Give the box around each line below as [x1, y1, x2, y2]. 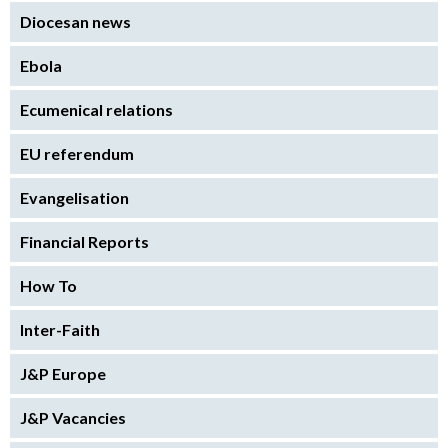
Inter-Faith [20, 320, 100, 340]
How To [20, 276, 77, 296]
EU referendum [20, 144, 134, 164]
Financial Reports [20, 232, 149, 252]
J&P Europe [20, 364, 106, 384]
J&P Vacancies [20, 408, 126, 428]
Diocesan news [20, 12, 131, 32]
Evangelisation [20, 188, 129, 208]
